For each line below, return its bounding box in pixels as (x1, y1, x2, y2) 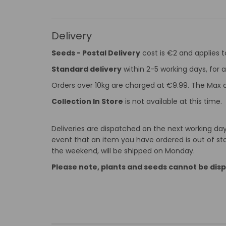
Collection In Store (51, 96, 123, 106)
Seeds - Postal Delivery (51, 48, 140, 58)
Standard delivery (51, 64, 122, 74)
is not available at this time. (123, 96, 222, 106)
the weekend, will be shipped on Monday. (51, 146, 195, 156)
